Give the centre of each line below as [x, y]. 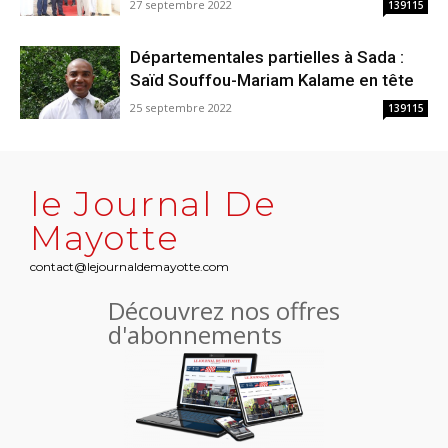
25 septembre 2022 [181, 108]
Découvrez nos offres [224, 311]
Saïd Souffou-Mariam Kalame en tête [272, 80]
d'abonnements [195, 335]
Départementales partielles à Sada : [267, 57]
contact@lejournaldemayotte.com [129, 267]
